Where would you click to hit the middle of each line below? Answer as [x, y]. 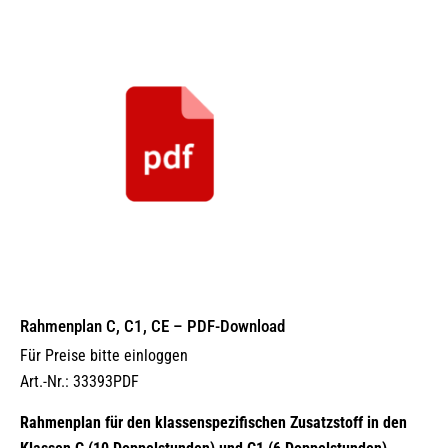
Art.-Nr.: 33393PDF [79, 381]
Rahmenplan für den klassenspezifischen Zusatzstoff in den [213, 422]
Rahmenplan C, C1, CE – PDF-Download [152, 326]
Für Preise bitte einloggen [104, 355]
